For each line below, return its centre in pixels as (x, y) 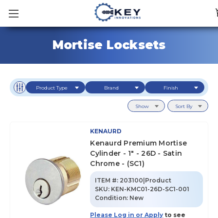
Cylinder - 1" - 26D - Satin (136, 153)
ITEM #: (107, 180)
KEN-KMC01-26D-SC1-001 (150, 189)
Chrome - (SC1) (117, 163)
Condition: (112, 198)
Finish (171, 88)
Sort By (184, 106)
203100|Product (146, 180)
